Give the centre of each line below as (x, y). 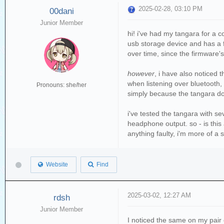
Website (56, 165)
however (141, 74)
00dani (61, 11)
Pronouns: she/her (62, 85)
